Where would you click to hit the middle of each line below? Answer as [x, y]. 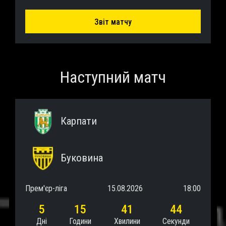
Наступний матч [113, 77]
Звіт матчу [113, 22]
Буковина [82, 158]
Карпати [79, 121]
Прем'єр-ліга [46, 188]
